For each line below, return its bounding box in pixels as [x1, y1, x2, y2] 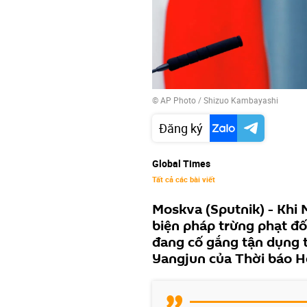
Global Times [152, 156, 210, 170]
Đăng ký [159, 119, 203, 136]
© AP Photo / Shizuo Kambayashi [152, 94, 278, 106]
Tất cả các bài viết [152, 173, 215, 184]
